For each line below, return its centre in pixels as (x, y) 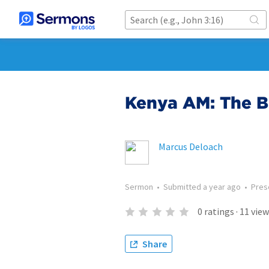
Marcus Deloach (191, 147)
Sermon (139, 187)
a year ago (222, 187)
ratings (219, 211)
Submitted (183, 187)
